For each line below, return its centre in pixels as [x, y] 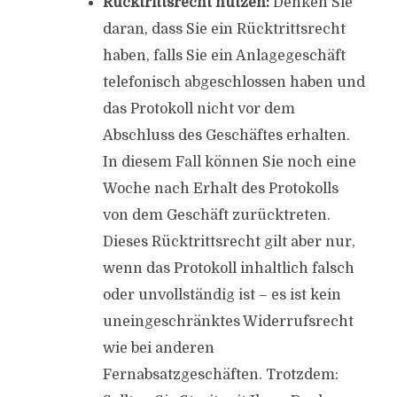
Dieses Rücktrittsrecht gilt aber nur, [229, 242]
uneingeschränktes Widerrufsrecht [228, 322]
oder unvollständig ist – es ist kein [222, 295]
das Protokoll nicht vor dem [198, 109]
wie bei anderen [158, 348]
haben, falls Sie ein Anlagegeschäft [224, 56]
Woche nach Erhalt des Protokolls [220, 189]
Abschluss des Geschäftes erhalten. [226, 136]
